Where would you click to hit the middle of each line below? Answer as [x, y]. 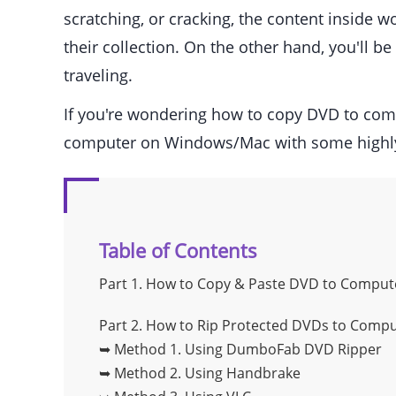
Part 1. [122, 284]
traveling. [98, 76]
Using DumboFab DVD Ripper [283, 350]
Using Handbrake [243, 373]
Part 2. [122, 326]
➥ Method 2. [142, 373]
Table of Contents [178, 251]
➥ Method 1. [142, 350]
